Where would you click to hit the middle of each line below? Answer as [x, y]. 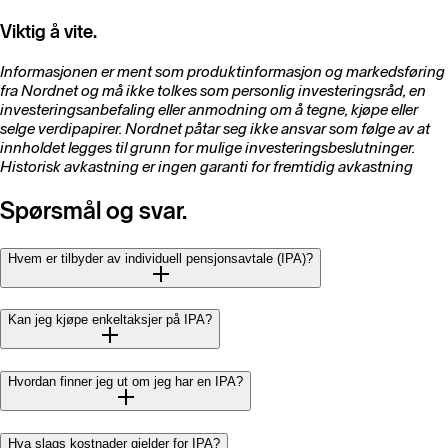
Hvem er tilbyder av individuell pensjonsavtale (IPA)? [160, 258]
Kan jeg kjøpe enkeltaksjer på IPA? [110, 320]
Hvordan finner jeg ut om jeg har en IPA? [125, 382]
